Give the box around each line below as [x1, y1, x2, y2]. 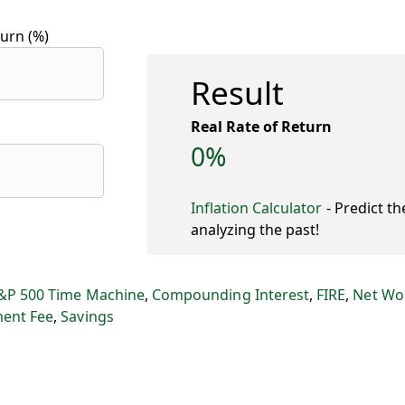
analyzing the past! [190, 219, 320, 240]
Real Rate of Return [190, 116, 333, 137]
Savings [61, 306, 114, 326]
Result [190, 70, 284, 114]
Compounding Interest [152, 284, 310, 305]
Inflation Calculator [190, 197, 323, 218]
